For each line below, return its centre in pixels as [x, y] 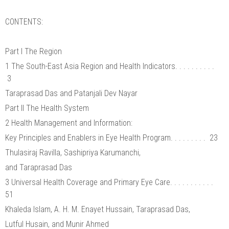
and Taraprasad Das [39, 167]
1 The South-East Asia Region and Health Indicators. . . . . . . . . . [111, 66]
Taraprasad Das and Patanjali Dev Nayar [71, 93]
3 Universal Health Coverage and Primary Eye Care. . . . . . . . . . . [110, 182]
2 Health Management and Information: [70, 123]
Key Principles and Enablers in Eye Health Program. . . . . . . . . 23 [111, 138]
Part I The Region [33, 51]
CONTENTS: [24, 21]
